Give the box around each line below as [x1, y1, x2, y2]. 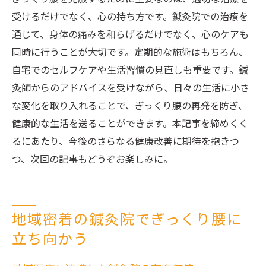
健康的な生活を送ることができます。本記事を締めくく [12, 116, 248, 132]
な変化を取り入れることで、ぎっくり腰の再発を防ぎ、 [12, 99, 248, 115]
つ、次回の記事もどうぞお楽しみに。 [12, 152, 173, 168]
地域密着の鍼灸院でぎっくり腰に [12, 208, 243, 232]
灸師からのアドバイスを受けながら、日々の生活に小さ [12, 81, 249, 97]
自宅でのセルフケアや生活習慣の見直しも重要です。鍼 [12, 63, 248, 79]
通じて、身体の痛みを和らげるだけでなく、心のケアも [12, 27, 249, 43]
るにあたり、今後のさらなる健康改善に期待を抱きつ [12, 134, 239, 150]
